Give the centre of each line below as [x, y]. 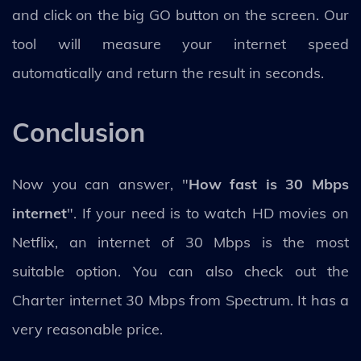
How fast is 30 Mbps [268, 184]
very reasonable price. [87, 329]
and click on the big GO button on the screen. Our [180, 15]
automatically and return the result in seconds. [168, 73]
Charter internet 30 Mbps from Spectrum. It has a [180, 300]
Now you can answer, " [100, 184]
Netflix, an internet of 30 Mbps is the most [180, 242]
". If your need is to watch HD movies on [208, 213]
